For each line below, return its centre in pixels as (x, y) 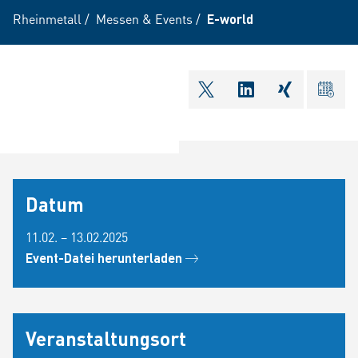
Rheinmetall (47, 19)
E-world (230, 19)
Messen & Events (144, 19)
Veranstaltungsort (106, 338)
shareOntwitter (260, 99)
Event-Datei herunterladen (105, 258)
